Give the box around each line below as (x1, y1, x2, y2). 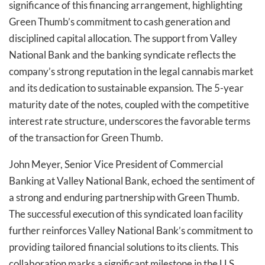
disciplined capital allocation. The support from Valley (9, 31, 237, 44)
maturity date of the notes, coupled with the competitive (9, 98, 249, 111)
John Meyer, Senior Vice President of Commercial (9, 157, 223, 170)
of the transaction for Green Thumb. (9, 131, 163, 144)
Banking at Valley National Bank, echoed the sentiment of (9, 174, 255, 187)
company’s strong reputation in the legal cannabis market (9, 64, 253, 77)
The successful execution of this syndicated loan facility (9, 207, 243, 220)
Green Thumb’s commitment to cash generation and (9, 15, 231, 28)
